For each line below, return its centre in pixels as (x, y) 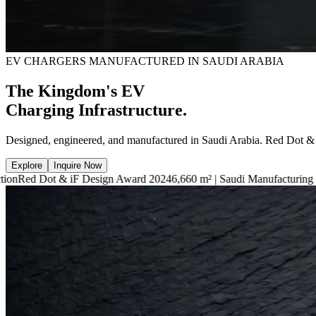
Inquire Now (78, 165)
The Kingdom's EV (75, 91)
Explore (27, 165)
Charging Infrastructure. (96, 110)
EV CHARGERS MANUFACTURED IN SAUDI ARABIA (145, 61)
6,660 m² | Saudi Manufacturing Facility (185, 178)
